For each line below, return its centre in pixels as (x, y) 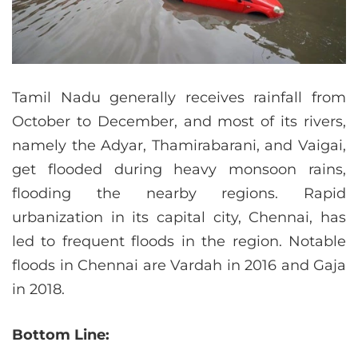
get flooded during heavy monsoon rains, (179, 170)
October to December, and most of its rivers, (179, 122)
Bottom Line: (61, 335)
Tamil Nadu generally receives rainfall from (179, 98)
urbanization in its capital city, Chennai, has (179, 218)
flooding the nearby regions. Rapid (179, 194)
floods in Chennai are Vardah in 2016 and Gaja (179, 266)
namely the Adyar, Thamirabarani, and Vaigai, (179, 146)
